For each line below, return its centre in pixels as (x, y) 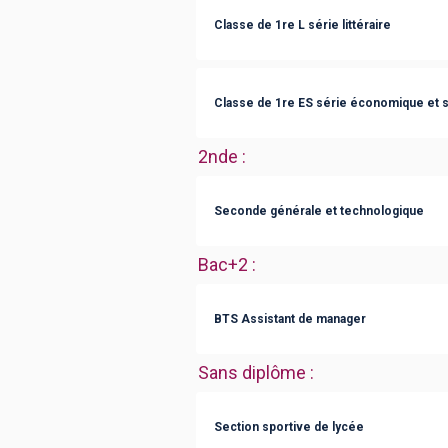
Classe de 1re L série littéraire (302, 24)
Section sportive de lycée (289, 426)
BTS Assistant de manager (290, 318)
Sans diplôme (252, 372)
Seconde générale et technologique (319, 210)
